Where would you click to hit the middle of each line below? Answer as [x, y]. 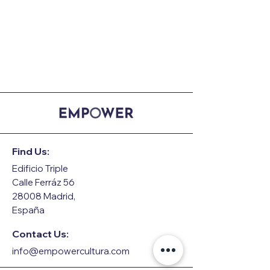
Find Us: [31, 151]
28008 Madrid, [44, 196]
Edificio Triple [40, 168]
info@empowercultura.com [71, 251]
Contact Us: [40, 234]
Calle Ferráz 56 [43, 182]
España [28, 210]
